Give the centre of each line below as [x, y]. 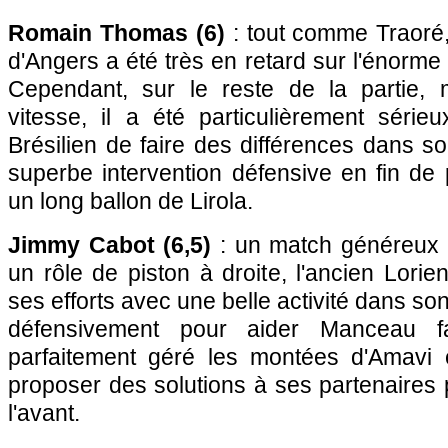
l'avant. [44, 413]
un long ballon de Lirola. [130, 201]
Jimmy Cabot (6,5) [110, 245]
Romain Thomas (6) [116, 33]
